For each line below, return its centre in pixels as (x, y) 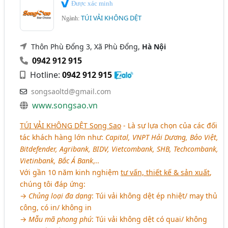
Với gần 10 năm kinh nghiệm (70, 172)
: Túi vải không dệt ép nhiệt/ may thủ (155, 195)
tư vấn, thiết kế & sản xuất (165, 172)
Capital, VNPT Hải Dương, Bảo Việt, (162, 137)
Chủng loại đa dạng (60, 195)
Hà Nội (154, 46)
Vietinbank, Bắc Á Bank (57, 160)
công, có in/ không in (56, 207)
